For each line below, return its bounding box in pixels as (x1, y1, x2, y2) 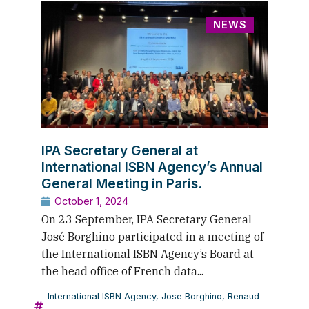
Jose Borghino (161, 290, 222, 301)
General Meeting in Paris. (41, 175, 202, 192)
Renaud (228, 290, 259, 301)
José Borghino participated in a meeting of (41, 229, 263, 243)
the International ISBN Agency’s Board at (41, 246, 254, 261)
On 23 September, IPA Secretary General (41, 212, 252, 226)
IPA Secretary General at (41, 141, 198, 159)
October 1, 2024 (54, 195, 128, 207)
